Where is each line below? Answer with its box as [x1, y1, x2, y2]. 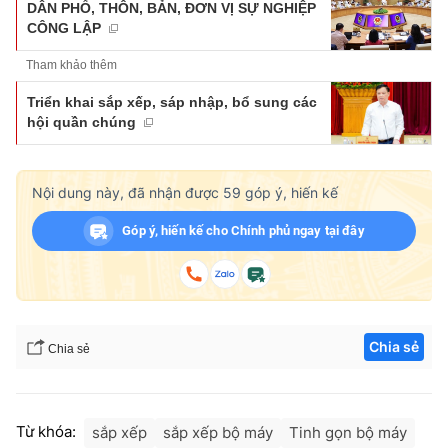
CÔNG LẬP [27, 19, 101, 36]
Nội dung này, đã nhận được [32, 184, 223, 202]
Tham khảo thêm [26, 57, 117, 72]
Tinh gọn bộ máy [289, 423, 407, 443]
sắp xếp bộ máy [163, 423, 273, 443]
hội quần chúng [27, 113, 136, 130]
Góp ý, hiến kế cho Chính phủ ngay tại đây [122, 223, 365, 239]
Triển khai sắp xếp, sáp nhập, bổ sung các [27, 93, 317, 110]
